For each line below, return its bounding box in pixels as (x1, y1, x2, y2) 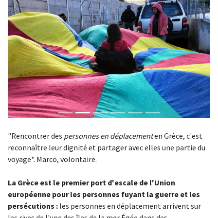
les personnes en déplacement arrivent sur (58, 201, 201, 211)
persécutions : (8, 201, 58, 211)
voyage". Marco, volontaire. (8, 154, 97, 164)
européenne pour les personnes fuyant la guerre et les (8, 189, 200, 199)
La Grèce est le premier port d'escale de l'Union (8, 178, 175, 187)
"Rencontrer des (8, 131, 64, 141)
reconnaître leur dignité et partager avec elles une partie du (8, 143, 205, 152)
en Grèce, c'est (153, 131, 202, 141)
